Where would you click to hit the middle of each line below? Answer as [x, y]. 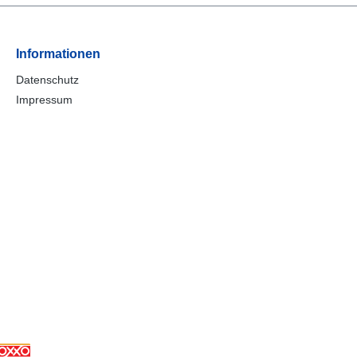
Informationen [58, 53]
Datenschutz [47, 79]
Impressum [44, 99]
